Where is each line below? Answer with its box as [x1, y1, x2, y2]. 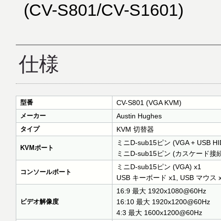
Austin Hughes [116, 112, 162, 120]
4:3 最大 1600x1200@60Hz [116, 209, 202, 217]
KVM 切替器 [116, 125, 154, 133]
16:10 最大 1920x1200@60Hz [116, 198, 210, 206]
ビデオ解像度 [20, 198, 59, 205]
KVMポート [20, 144, 54, 151]
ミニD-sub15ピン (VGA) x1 [116, 163, 201, 171]
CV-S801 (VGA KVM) [116, 99, 182, 107]
